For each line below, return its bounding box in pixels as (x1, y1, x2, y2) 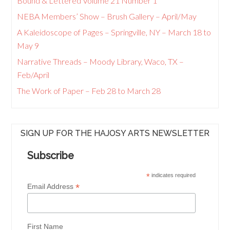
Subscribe (27, 149, 74, 162)
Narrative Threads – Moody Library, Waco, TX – (17, 56, 184, 66)
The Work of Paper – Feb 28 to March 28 (17, 85, 161, 95)
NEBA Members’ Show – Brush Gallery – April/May (17, 11, 197, 21)
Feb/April (17, 69, 50, 80)
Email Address (27, 182, 76, 190)
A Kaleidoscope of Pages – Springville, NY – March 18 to (17, 27, 212, 37)
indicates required (149, 171, 196, 178)
